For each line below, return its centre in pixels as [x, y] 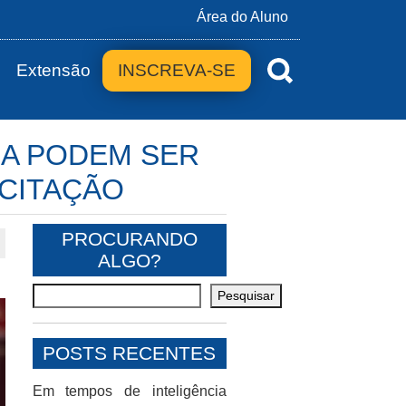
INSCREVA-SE [177, 70]
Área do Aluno [242, 17]
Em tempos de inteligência [129, 391]
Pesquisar [246, 295]
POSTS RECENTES [130, 353]
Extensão [53, 70]
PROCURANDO [129, 239]
